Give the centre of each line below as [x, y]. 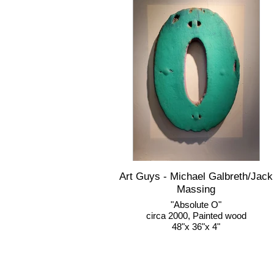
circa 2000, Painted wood [196, 216]
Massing [196, 189]
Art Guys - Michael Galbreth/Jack [196, 176]
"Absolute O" [196, 205]
